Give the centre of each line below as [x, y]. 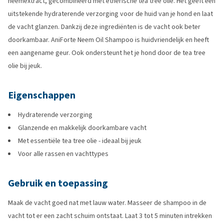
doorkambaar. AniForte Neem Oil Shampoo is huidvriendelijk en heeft [108, 40]
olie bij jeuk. [25, 66]
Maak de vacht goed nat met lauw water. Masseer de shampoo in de [107, 203]
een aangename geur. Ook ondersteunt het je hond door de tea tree [107, 53]
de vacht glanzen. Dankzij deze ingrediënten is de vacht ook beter [104, 27]
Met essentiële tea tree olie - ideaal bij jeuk [80, 141]
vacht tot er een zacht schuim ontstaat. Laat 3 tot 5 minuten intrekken [110, 216]
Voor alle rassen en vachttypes [63, 154]
